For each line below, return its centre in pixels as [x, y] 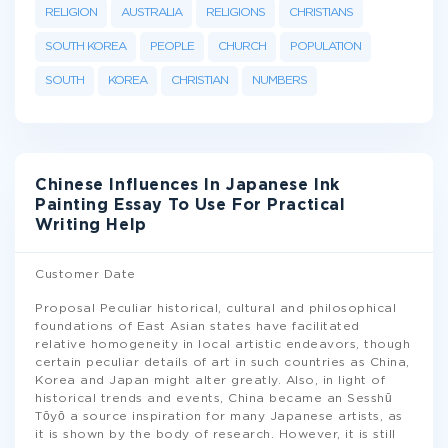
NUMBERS [279, 80]
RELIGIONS [235, 12]
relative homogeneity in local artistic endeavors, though [222, 344]
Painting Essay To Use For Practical [190, 205]
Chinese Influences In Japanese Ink [187, 185]
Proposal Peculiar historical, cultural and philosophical [215, 308]
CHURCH [242, 46]
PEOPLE [172, 46]
